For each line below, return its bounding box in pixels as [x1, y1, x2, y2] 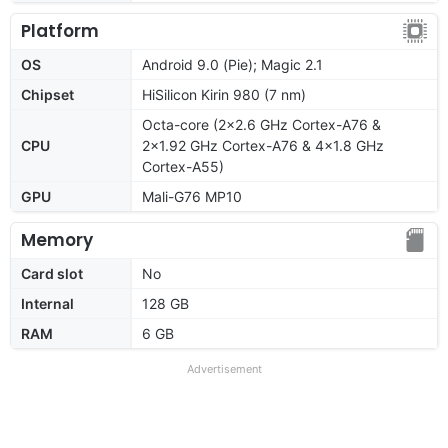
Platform [21, 18, 99, 43]
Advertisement [186, 361, 262, 376]
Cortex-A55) [142, 157, 224, 175]
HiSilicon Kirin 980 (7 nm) [142, 85, 306, 103]
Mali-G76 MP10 [142, 187, 242, 205]
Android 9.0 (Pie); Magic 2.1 [142, 55, 323, 73]
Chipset [21, 85, 74, 103]
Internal [21, 294, 74, 312]
